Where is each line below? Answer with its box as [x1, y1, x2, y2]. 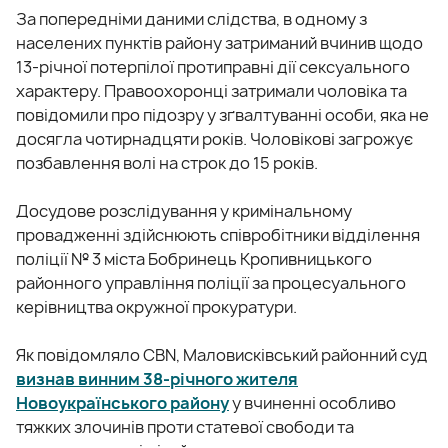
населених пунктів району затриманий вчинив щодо [16, 31, 423, 54]
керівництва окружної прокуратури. [16, 295, 297, 318]
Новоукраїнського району [16, 391, 229, 414]
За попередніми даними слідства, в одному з [16, 7, 367, 30]
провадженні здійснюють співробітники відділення [16, 223, 420, 246]
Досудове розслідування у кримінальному [16, 199, 352, 222]
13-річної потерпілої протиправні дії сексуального [16, 55, 410, 78]
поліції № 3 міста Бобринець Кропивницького [16, 247, 372, 270]
